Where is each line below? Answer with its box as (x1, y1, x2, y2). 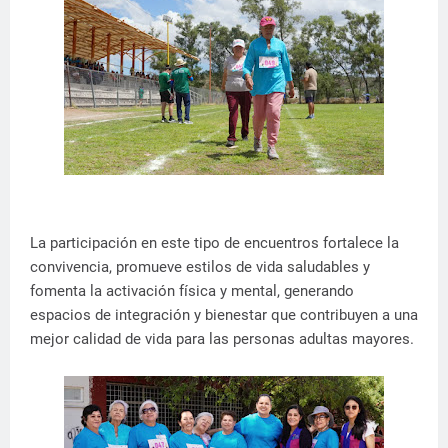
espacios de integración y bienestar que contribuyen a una (30, 306, 418, 324)
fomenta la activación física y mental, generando (30, 282, 354, 300)
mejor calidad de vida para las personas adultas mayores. (30, 330, 414, 348)
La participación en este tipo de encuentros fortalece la (30, 234, 399, 252)
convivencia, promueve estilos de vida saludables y (30, 258, 370, 276)
